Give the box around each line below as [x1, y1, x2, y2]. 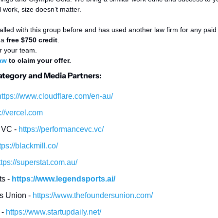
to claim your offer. [7, 56, 73, 65]
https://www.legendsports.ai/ [12, 175, 115, 183]
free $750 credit [6, 36, 57, 44]
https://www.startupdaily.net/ [6, 208, 101, 217]
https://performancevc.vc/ [18, 125, 104, 134]
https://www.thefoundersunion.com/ [33, 191, 153, 200]
